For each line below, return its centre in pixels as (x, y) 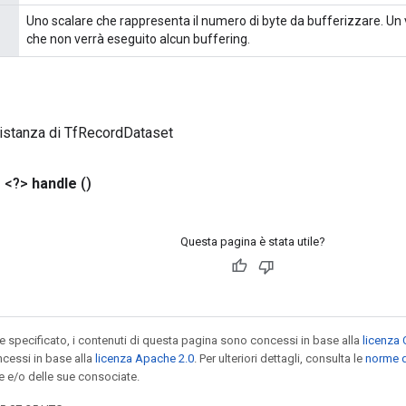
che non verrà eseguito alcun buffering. (138, 39)
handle (54, 183)
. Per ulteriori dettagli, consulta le (280, 358)
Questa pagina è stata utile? (252, 241)
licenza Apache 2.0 (145, 358)
